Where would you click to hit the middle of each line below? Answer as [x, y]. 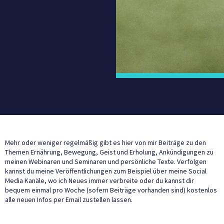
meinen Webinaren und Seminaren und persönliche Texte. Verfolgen [106, 161]
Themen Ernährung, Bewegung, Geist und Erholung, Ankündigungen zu [109, 152]
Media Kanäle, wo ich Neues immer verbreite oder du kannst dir [99, 180]
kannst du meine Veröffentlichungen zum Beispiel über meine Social [106, 171]
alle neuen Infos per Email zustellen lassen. [69, 199]
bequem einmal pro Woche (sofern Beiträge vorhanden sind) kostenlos [111, 190]
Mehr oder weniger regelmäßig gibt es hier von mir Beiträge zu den [105, 142]
